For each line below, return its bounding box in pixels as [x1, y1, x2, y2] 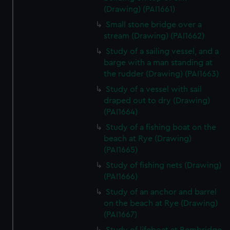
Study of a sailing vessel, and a [106, 47, 219, 55]
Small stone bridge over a [106, 21, 202, 29]
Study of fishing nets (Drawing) [106, 161, 222, 169]
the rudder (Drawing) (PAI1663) [104, 70, 219, 78]
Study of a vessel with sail [106, 85, 202, 93]
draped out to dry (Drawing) [104, 97, 210, 105]
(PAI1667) [104, 210, 138, 219]
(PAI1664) [104, 108, 138, 116]
